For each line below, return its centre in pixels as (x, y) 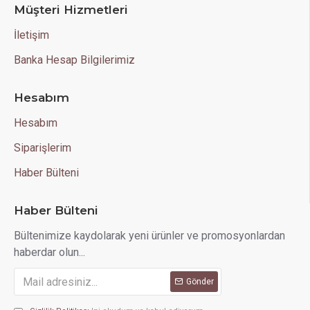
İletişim (31, 35)
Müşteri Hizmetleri (71, 10)
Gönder (200, 282)
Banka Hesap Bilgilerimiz (74, 60)
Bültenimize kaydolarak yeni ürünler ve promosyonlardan (149, 236)
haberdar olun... (49, 252)
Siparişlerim (43, 148)
